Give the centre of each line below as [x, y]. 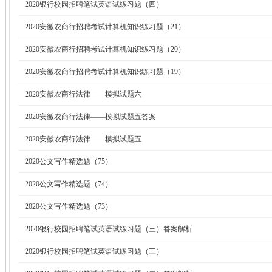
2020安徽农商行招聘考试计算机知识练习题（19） [105, 72]
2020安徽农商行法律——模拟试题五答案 [90, 117]
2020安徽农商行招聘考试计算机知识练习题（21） [105, 27]
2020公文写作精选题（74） [69, 184]
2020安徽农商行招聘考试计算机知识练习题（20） [105, 49]
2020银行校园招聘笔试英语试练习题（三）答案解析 [109, 229]
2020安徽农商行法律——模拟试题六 [83, 94]
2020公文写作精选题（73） [69, 206]
